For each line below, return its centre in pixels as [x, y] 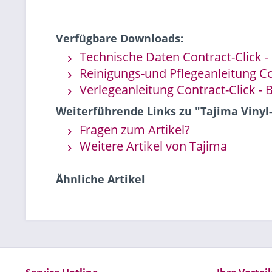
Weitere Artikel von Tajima [152, 146]
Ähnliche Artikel [100, 179]
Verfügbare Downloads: [120, 38]
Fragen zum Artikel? [133, 130]
